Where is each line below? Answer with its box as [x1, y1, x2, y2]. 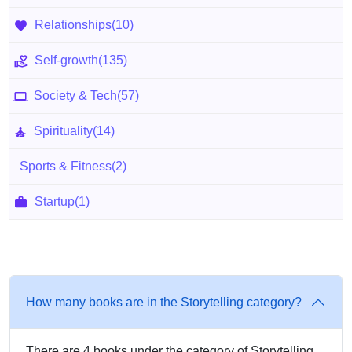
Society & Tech [34, 89, 117, 102]
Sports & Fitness [20, 159, 112, 173]
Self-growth [35, 53, 98, 67]
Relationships [35, 18, 112, 31]
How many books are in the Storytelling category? [26, 295, 302, 309]
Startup [35, 195, 75, 208]
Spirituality [34, 124, 93, 137]
